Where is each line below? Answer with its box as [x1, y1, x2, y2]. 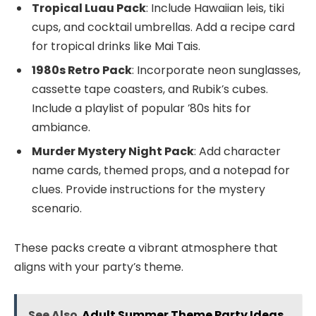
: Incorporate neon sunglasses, [132, 62, 300, 79]
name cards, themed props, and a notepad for [32, 162, 290, 179]
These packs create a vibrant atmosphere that [14, 240, 278, 257]
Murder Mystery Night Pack [32, 143, 194, 160]
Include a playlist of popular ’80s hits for [32, 100, 251, 117]
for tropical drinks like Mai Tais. [32, 38, 200, 55]
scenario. [32, 200, 82, 217]
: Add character [194, 143, 281, 160]
